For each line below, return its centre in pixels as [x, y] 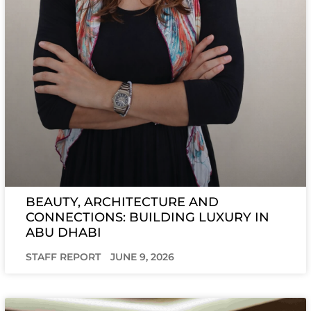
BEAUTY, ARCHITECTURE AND [123, 202]
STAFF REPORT [65, 257]
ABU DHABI [64, 232]
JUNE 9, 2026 [143, 257]
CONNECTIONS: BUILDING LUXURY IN [148, 217]
